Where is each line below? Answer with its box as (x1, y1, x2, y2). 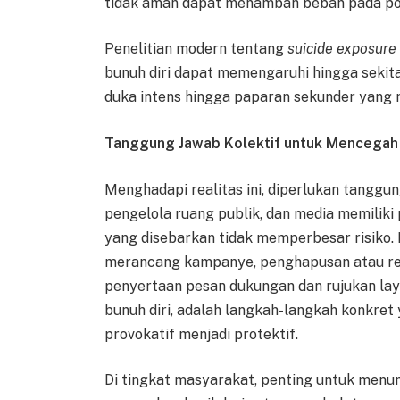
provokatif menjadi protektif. (104, 325, 299, 343)
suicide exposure (287, 40, 397, 58)
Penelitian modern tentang (104, 40, 288, 58)
